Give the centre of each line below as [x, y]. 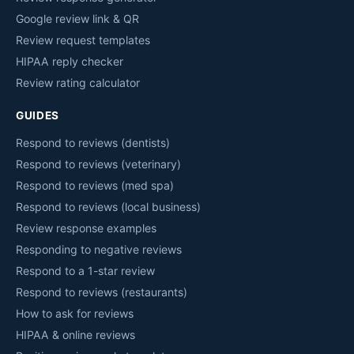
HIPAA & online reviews [75, 335]
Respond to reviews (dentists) [93, 143]
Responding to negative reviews [99, 250]
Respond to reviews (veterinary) [98, 164]
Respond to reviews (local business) [108, 207]
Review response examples [86, 228]
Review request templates [83, 40]
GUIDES [38, 116]
